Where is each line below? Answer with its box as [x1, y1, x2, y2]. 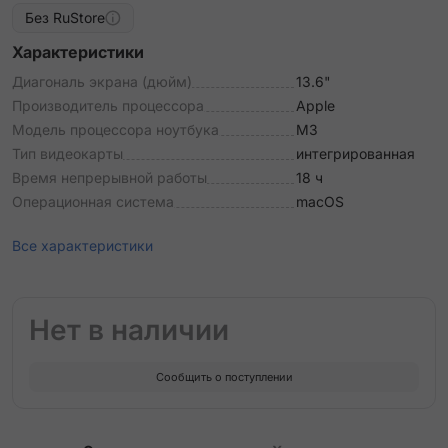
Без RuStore [25, 9, 105, 26]
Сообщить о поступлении [155, 369, 293, 384]
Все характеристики [12, 237, 153, 254]
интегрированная [296, 145, 415, 162]
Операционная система [12, 193, 174, 210]
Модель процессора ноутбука [12, 121, 219, 138]
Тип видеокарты [12, 145, 123, 162]
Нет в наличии [29, 313, 229, 347]
